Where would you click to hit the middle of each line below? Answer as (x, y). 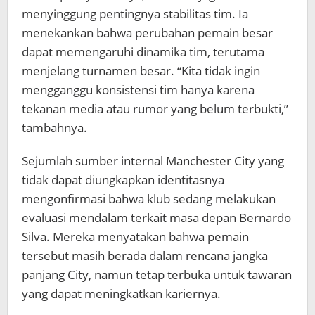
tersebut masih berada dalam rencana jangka (145, 256)
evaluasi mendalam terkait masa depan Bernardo (156, 218)
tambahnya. (54, 128)
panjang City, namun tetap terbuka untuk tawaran (157, 275)
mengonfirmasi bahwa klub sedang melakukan (149, 199)
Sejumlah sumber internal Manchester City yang (153, 161)
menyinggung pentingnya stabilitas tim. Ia (135, 14)
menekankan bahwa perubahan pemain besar (147, 33)
